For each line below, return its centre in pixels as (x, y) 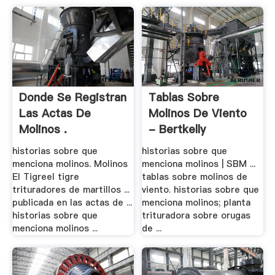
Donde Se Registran (72, 98)
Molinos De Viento (198, 114)
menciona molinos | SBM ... (199, 164)
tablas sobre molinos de (195, 177)
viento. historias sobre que (201, 190)
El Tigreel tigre (45, 177)
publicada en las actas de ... (72, 203)
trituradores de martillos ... (71, 190)
